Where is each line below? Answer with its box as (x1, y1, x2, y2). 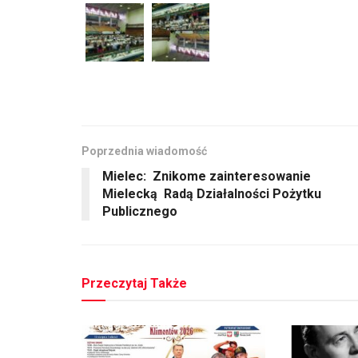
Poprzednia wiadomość (82, 144, 207, 157)
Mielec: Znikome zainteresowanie (102, 168, 311, 184)
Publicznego (102, 203, 177, 219)
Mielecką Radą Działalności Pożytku (102, 185, 321, 201)
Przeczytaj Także (82, 275, 187, 291)
